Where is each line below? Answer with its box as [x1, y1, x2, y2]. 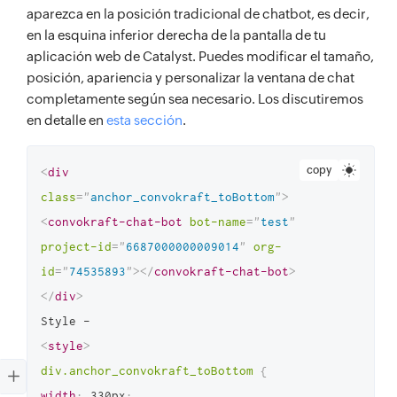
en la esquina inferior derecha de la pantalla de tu [27, 27, 326, 43]
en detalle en [27, 113, 106, 128]
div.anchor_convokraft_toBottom [41, 363, 253, 378]
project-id [41, 239, 112, 253]
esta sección [106, 113, 183, 128]
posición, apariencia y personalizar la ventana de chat [27, 70, 354, 85]
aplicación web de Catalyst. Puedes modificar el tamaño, [27, 49, 374, 64]
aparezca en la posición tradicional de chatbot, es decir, [27, 6, 370, 21]
